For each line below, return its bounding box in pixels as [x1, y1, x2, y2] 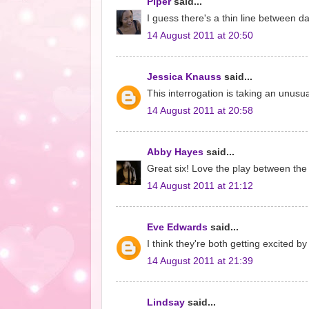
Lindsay [147, 297, 185, 308]
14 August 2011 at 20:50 [147, 30, 253, 41]
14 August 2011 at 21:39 [147, 256, 253, 266]
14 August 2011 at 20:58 [147, 106, 253, 116]
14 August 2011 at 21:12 [147, 181, 253, 191]
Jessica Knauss [147, 71, 221, 82]
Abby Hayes [147, 146, 203, 157]
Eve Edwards [147, 221, 208, 232]
